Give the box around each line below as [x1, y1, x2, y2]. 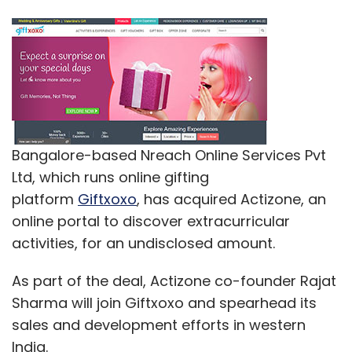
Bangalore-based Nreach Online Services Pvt [12, 145, 326, 165]
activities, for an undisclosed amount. [12, 233, 275, 253]
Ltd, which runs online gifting [12, 167, 209, 187]
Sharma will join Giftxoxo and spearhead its [12, 292, 317, 313]
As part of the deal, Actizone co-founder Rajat [12, 270, 336, 291]
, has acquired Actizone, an [137, 189, 326, 209]
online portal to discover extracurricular [12, 211, 290, 231]
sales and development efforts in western [12, 314, 306, 335]
